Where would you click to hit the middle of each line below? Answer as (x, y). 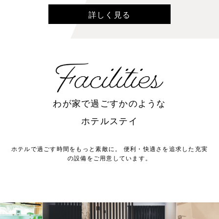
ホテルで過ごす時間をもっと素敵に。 (66, 149)
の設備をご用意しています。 (109, 158)
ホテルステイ (109, 121)
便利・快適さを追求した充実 (165, 149)
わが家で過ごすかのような (109, 103)
